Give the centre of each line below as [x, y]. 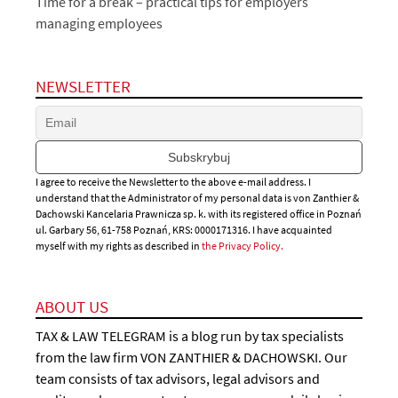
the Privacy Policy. [243, 245]
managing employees [99, 24]
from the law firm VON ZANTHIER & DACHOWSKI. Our [191, 358]
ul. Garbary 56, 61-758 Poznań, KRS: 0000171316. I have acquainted [184, 229]
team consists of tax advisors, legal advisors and [178, 379]
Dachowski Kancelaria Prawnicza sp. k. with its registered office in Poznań [199, 213]
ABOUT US [72, 306]
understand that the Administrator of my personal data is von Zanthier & [197, 197]
